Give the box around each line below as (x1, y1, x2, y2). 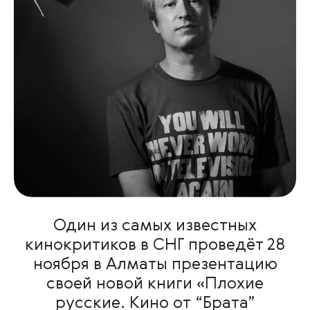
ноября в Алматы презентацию (33, 257, 277, 273)
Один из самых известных (53, 218, 257, 235)
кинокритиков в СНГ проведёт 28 (25, 237, 285, 254)
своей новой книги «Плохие (46, 276, 264, 293)
